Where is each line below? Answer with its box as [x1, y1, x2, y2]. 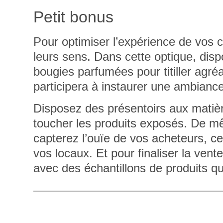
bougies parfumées [33, 64, 134, 78]
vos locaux [33, 146, 90, 160]
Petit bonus [33, 7, 114, 26]
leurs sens [33, 49, 88, 63]
